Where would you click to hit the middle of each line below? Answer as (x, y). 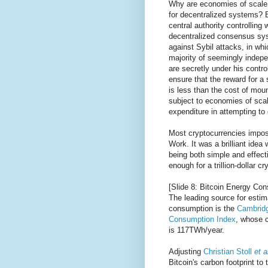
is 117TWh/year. (197, 230)
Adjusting (186, 252)
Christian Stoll (229, 252)
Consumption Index (202, 220)
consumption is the (203, 209)
